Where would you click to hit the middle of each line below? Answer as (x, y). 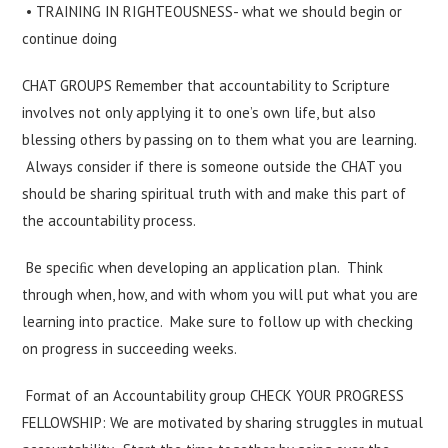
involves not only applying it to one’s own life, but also (199, 112)
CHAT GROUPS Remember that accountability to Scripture (206, 85)
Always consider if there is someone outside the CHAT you (212, 166)
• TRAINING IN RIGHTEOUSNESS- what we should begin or (212, 11)
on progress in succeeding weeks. (130, 348)
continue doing (70, 38)
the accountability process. (109, 220)
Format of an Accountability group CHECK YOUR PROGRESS (213, 395)
